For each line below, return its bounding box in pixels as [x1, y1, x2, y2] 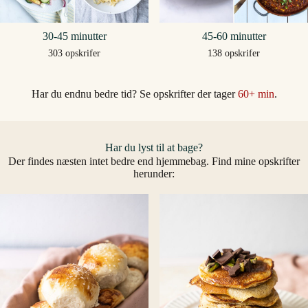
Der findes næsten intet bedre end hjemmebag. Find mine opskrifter [8, 155, 300, 168]
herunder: [133, 168, 175, 180]
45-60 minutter [201, 30, 266, 43]
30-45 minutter [42, 30, 107, 43]
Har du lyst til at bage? [105, 142, 203, 154]
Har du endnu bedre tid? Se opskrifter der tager [31, 88, 238, 100]
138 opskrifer [208, 47, 260, 59]
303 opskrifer [48, 47, 100, 59]
